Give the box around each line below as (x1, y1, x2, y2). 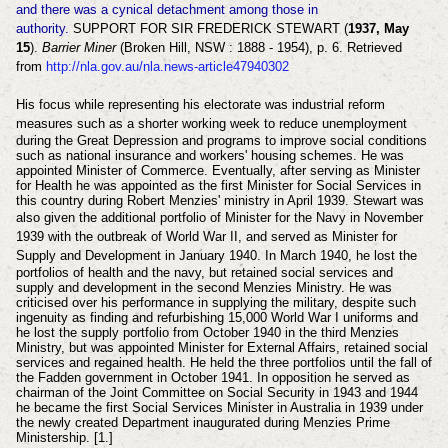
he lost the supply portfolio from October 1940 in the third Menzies (15, 324, 399, 340)
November (363, 209, 423, 225)
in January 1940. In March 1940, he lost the (164, 247, 417, 263)
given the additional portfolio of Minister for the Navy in (43, 209, 364, 225)
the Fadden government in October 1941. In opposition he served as (15, 369, 410, 385)
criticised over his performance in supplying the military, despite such (15, 294, 416, 310)
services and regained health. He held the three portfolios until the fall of (15, 354, 432, 370)
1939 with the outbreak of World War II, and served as (15, 228, 332, 244)
